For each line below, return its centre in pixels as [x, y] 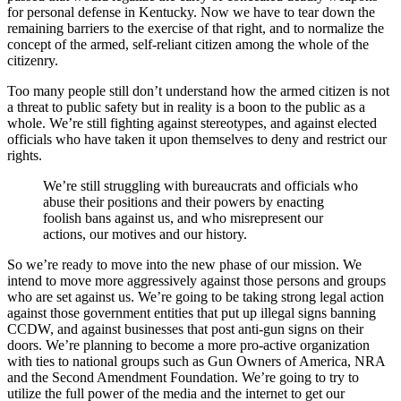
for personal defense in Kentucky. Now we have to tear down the [191, 12]
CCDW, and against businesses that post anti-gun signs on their [185, 328]
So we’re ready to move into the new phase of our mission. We [184, 264]
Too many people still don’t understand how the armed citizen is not [198, 90]
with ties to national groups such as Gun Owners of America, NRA [196, 361]
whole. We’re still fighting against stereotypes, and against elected [192, 123]
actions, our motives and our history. [145, 234]
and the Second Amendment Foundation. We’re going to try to [183, 377]
